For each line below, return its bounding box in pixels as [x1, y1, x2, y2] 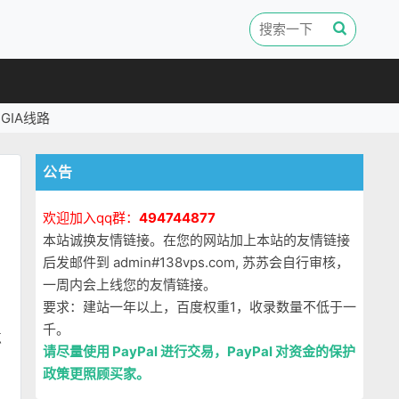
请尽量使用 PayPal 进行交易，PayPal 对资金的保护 [43, 343, 355, 360]
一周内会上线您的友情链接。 [43, 276, 216, 293]
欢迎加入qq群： [43, 209, 139, 226]
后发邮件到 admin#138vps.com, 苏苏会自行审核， [43, 254, 349, 271]
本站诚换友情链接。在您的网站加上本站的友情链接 [43, 232, 350, 248]
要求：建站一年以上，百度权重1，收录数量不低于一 [43, 298, 356, 315]
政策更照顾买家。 [43, 365, 150, 382]
